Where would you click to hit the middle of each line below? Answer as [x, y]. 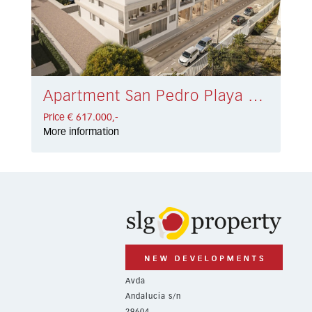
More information [81, 133]
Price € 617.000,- [81, 118]
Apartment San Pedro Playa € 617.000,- [256, 97]
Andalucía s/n [153, 296]
